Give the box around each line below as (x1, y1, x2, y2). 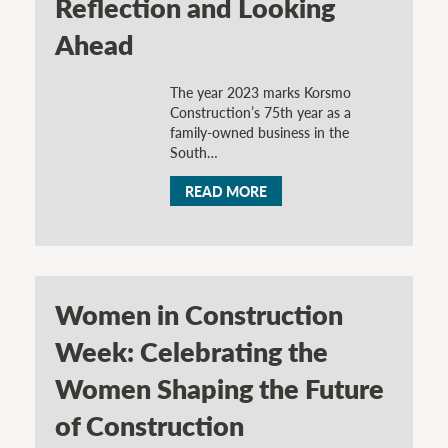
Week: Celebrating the (55, 332, 328, 371)
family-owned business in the (169, 121, 349, 142)
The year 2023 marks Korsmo (169, 81, 351, 102)
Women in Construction (55, 295, 343, 334)
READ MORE (184, 181, 267, 202)
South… (169, 141, 218, 162)
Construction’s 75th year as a (169, 101, 351, 122)
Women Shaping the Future (55, 369, 384, 408)
